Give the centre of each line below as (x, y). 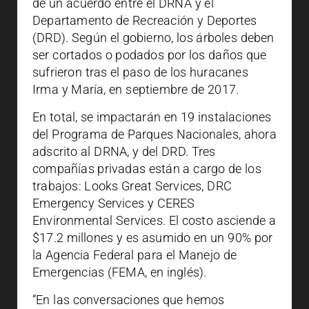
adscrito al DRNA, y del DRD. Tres (124, 151)
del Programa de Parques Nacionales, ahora (154, 134)
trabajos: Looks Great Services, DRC (132, 186)
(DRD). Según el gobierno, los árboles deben (153, 38)
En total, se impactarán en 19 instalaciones (152, 117)
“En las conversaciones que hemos (129, 300)
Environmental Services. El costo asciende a (154, 220)
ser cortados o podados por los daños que (150, 55)
